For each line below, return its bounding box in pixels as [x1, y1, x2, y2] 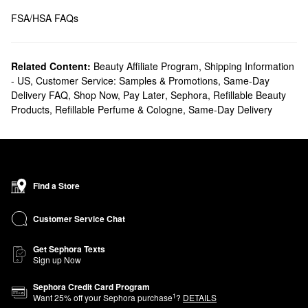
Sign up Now [33, 254, 81, 265]
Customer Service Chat [33, 212, 125, 225]
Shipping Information [204, 59, 294, 73]
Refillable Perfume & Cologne [55, 102, 183, 116]
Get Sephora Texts [33, 243, 105, 255]
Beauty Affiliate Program [93, 59, 199, 73]
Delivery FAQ [11, 88, 68, 102]
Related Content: [11, 59, 91, 73]
